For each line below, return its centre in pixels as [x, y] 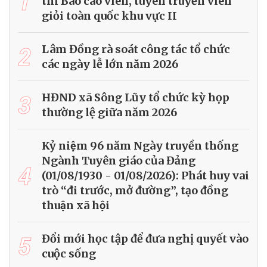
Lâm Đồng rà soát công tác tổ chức [136, 49]
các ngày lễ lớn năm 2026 [110, 64]
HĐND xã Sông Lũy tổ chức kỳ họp [136, 98]
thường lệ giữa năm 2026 [109, 113]
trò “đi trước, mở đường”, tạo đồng [135, 191]
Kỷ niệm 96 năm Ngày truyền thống [140, 146]
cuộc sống [69, 254]
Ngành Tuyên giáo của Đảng [119, 161]
